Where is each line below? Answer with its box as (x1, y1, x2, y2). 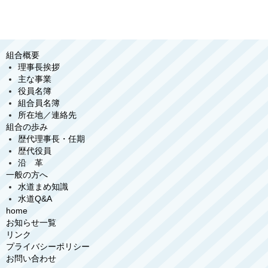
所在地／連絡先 (18, 110, 77, 120)
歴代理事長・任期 (18, 134, 85, 144)
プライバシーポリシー (6, 242, 90, 252)
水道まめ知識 (18, 182, 68, 192)
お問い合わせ (6, 254, 56, 264)
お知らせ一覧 (6, 218, 56, 228)
